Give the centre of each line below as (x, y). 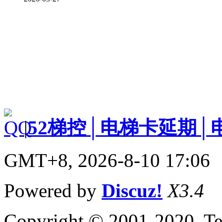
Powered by (53, 190)
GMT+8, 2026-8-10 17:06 (107, 160)
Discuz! (132, 190)
